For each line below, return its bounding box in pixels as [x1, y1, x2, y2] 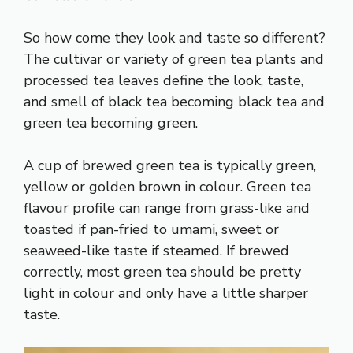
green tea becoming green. [24, 113, 198, 132]
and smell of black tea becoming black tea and [24, 91, 325, 111]
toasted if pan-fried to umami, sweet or [24, 219, 279, 239]
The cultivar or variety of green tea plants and [24, 49, 324, 69]
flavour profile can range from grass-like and [24, 198, 310, 217]
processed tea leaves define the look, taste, [24, 70, 303, 90]
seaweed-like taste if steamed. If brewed [24, 240, 289, 260]
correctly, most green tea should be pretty [24, 262, 301, 281]
